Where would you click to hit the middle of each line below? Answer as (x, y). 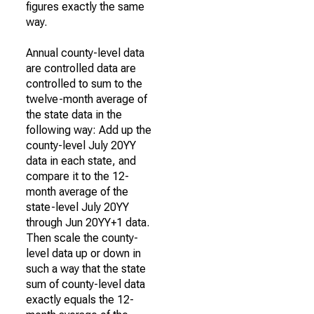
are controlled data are (81, 68)
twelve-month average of (87, 99)
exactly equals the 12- (80, 300)
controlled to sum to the (84, 84)
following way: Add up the (89, 130)
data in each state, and (81, 161)
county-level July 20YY (81, 145)
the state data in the (74, 115)
